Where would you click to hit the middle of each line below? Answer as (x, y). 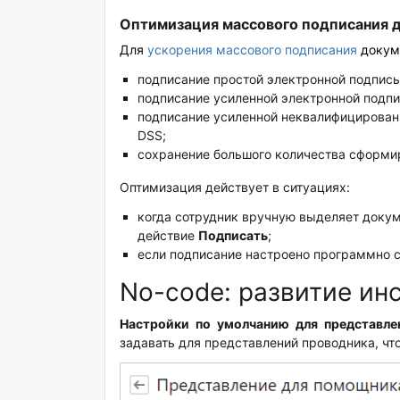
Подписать (233, 236)
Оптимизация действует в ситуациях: (235, 187)
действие (168, 236)
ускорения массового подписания (252, 50)
